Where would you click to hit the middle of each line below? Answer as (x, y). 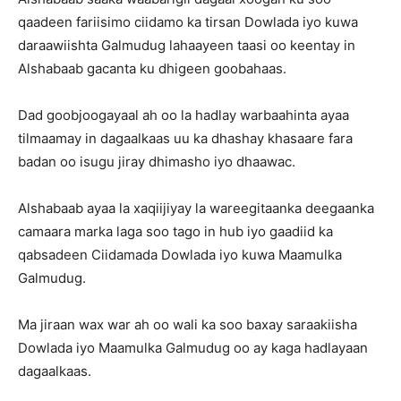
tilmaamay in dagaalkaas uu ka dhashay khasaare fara (185, 138)
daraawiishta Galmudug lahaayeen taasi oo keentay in (187, 45)
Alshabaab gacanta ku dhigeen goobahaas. (152, 68)
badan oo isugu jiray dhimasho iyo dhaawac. (157, 162)
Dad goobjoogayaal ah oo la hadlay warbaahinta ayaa (183, 115)
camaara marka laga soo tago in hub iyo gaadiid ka (175, 231)
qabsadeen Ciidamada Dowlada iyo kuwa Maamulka (180, 255)
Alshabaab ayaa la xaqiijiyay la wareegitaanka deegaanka (196, 208)
